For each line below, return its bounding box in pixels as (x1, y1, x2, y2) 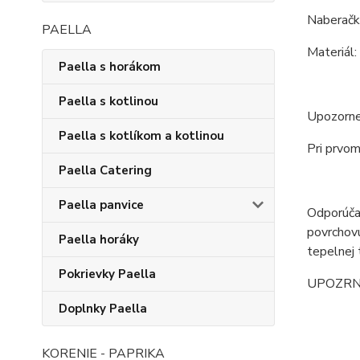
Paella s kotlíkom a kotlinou (59, 128, 224, 144)
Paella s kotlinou (59, 93, 158, 109)
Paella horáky (59, 231, 139, 247)
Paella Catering (59, 162, 152, 178)
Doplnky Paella (59, 301, 147, 317)
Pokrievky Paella (59, 266, 156, 282)
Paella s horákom (59, 59, 161, 75)
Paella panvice (59, 197, 144, 213)
